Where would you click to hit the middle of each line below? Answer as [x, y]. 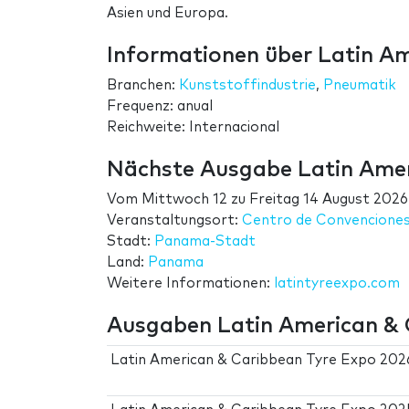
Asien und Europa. [168, 13]
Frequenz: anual [160, 106]
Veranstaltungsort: [174, 220]
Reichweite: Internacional [193, 127]
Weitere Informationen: [190, 283]
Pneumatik [360, 85]
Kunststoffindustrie [247, 85]
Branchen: [143, 85]
